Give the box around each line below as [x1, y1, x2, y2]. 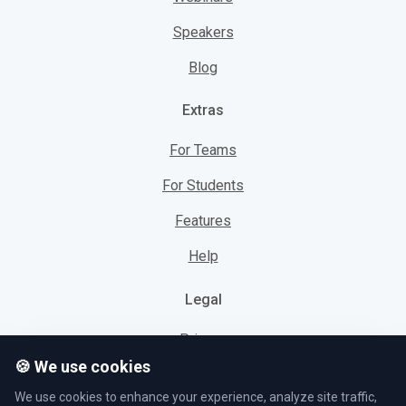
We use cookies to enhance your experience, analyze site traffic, [14, 390, 377, 404]
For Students [162, 177, 244, 195]
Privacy [179, 331, 227, 349]
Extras [182, 101, 224, 120]
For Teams [169, 141, 237, 159]
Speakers [172, 23, 234, 41]
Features [175, 212, 231, 230]
